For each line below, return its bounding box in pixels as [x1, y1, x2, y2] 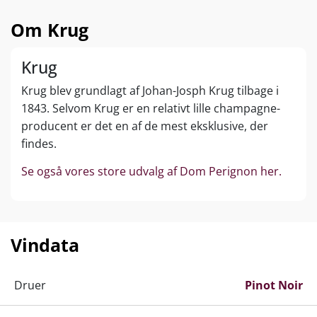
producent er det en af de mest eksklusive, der [21, 117, 268, 134]
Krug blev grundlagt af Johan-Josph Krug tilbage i [21, 82, 279, 98]
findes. [21, 135, 57, 151]
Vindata [11, 232, 79, 257]
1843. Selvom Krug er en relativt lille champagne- [21, 100, 280, 116]
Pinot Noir [245, 277, 303, 293]
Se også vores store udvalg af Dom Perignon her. [21, 163, 282, 179]
